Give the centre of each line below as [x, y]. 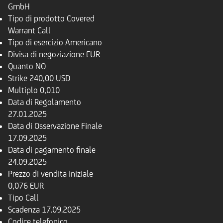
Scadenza [24, 210]
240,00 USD [50, 78]
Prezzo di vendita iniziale [51, 174]
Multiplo [23, 90]
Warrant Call [29, 30]
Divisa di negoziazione [46, 54]
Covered [81, 18]
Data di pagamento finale [52, 150]
